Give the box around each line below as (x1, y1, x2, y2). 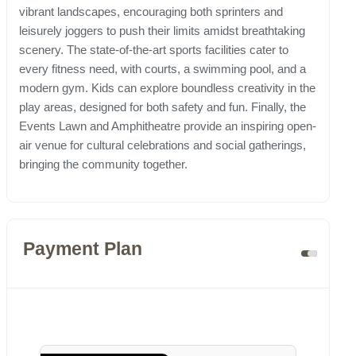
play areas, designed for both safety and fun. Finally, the (19, 100, 306, 114)
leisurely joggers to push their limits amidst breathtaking (19, 24, 305, 38)
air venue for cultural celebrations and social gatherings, (19, 138, 306, 153)
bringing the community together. (19, 157, 188, 172)
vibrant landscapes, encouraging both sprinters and (19, 5, 283, 19)
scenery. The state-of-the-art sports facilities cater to (19, 43, 288, 57)
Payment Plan (23, 239, 142, 260)
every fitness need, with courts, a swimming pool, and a (19, 62, 306, 76)
